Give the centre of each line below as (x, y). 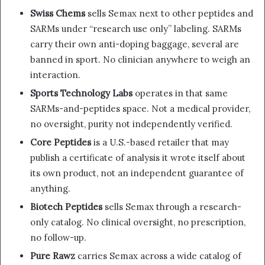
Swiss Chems (58, 14)
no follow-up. (58, 238)
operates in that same (180, 93)
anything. (50, 189)
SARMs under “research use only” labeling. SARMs (136, 29)
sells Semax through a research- (172, 207)
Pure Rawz (53, 256)
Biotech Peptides (66, 207)
